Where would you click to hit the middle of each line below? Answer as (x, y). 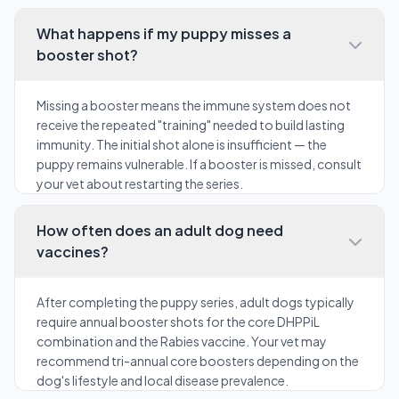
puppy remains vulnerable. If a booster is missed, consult (199, 164)
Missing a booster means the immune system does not (194, 105)
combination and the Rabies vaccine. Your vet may (182, 341)
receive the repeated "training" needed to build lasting (191, 125)
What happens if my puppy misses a (164, 33)
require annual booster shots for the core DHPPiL (178, 322)
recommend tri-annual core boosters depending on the (198, 361)
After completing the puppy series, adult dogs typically (195, 302)
